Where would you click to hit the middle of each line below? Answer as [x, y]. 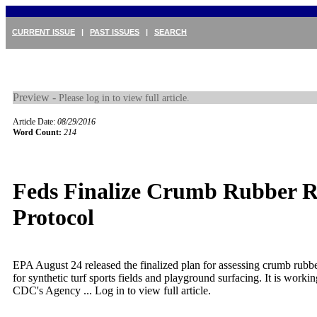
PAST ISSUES [115, 32]
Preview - [36, 97]
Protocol [53, 218]
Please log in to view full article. [124, 98]
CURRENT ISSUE [44, 32]
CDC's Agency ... [54, 290]
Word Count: [37, 132]
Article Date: [35, 122]
